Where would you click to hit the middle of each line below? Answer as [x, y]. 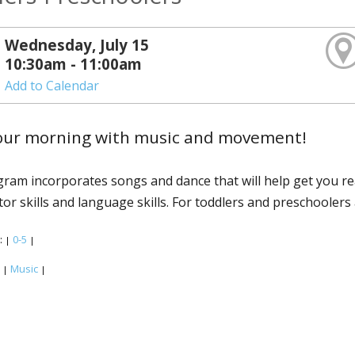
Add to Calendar [52, 86]
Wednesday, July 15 [77, 45]
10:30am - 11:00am [74, 64]
